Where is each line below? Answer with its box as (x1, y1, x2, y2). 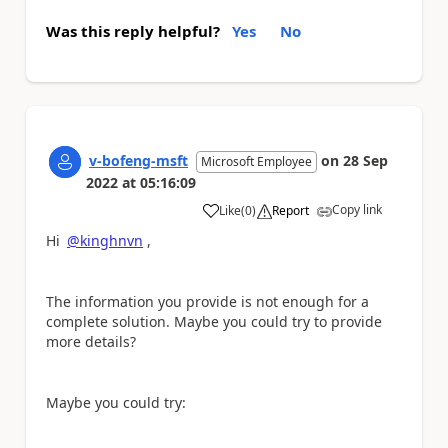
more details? (46, 331, 136, 351)
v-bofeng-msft (89, 150, 188, 170)
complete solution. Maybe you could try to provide (46, 311, 382, 331)
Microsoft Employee (201, 152, 312, 170)
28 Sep (343, 150, 388, 170)
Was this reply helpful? (46, 20, 220, 41)
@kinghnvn (67, 230, 143, 250)
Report (272, 201, 309, 219)
